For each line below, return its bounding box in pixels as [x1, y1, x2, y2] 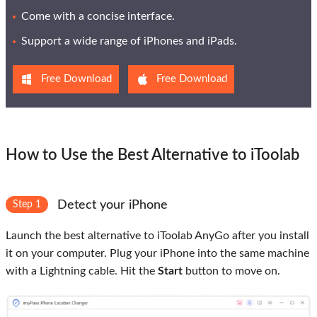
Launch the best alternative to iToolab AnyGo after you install [6, 229, 309, 241]
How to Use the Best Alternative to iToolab [6, 146, 299, 163]
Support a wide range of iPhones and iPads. [21, 35, 237, 47]
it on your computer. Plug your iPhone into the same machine [6, 247, 309, 259]
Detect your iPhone [54, 198, 168, 212]
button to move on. [183, 265, 280, 277]
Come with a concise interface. [21, 10, 175, 22]
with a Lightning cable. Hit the [6, 265, 158, 277]
